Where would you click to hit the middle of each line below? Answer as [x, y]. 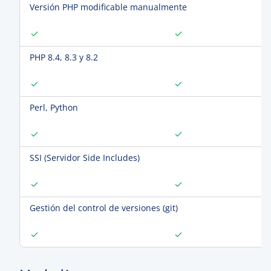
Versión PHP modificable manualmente [108, 7]
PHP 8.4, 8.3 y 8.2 [64, 57]
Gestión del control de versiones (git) [104, 208]
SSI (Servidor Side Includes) [85, 158]
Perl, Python [54, 107]
